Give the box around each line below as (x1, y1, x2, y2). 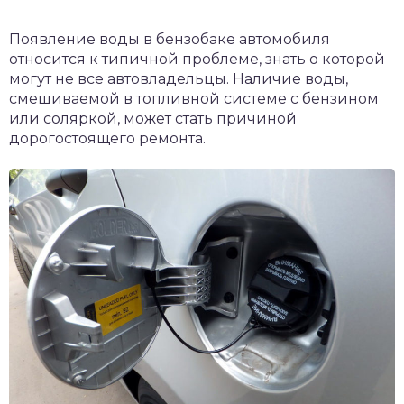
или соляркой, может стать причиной (9, 110, 297, 127)
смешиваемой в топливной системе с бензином (9, 90, 379, 107)
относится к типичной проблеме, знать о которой (9, 50, 385, 68)
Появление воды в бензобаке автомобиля (9, 31, 330, 48)
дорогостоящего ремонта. (9, 130, 206, 147)
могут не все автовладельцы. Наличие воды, (9, 70, 348, 87)
